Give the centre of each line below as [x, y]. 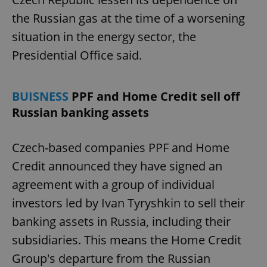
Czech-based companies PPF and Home [121, 147]
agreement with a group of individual [113, 184]
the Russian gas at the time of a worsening [128, 18]
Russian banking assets [80, 112]
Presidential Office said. [77, 55]
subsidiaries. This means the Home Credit [127, 240]
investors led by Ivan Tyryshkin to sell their [128, 203]
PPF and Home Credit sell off [156, 96]
